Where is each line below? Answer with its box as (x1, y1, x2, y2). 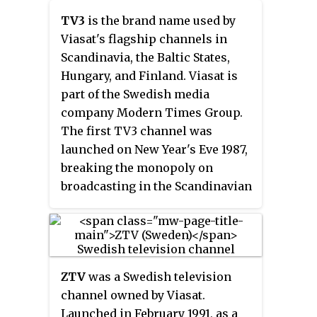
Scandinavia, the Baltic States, (61, 50, 230, 64)
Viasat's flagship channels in (61, 31, 227, 46)
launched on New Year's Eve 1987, (61, 142, 248, 156)
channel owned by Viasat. (61, 287, 205, 302)
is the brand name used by (85, 13, 236, 28)
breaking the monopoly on (61, 160, 213, 175)
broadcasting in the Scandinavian (61, 178, 252, 193)
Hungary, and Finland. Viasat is (61, 68, 238, 83)
